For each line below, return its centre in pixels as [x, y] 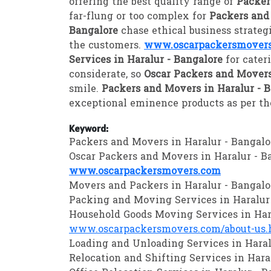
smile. [85, 90]
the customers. [106, 46]
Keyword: [89, 129]
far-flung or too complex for [139, 17]
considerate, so [106, 75]
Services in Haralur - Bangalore [147, 61]
